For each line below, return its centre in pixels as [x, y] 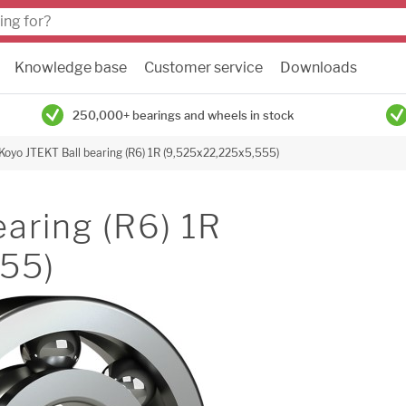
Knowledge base [71, 68]
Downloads [319, 68]
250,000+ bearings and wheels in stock [183, 115]
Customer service [203, 68]
